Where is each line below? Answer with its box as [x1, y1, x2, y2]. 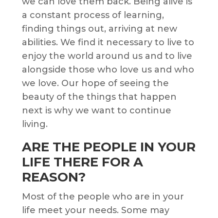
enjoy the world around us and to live [21, 51, 192, 62]
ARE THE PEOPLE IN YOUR [21, 139, 196, 155]
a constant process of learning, [21, 10, 164, 21]
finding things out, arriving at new [21, 23, 177, 35]
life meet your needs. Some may [21, 205, 169, 216]
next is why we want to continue [21, 105, 171, 116]
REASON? [21, 169, 86, 185]
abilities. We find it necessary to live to [21, 37, 194, 48]
